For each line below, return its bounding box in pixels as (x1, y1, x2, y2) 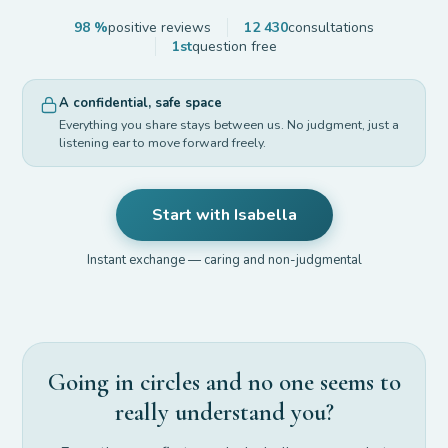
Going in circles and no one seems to (47, 366, 401, 397)
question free (192, 37, 277, 57)
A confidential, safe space (59, 93, 223, 112)
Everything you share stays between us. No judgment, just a (59, 115, 400, 133)
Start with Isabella (151, 204, 297, 227)
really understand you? (114, 396, 334, 427)
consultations (288, 18, 374, 38)
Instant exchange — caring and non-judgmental (86, 251, 362, 270)
